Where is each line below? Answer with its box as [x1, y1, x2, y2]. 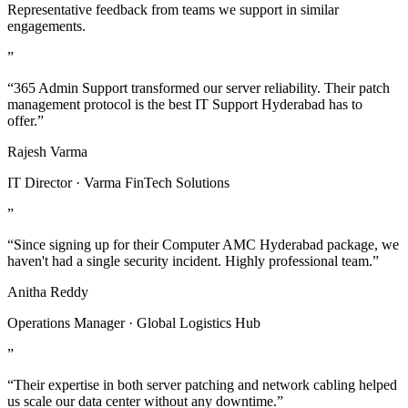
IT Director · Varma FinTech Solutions [7, 174, 229, 190]
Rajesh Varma [7, 143, 87, 159]
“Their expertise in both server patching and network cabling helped [7, 376, 397, 393]
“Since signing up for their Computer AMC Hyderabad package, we [7, 236, 399, 252]
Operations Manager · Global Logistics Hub [7, 314, 260, 331]
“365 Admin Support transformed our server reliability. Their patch [7, 79, 390, 96]
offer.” [7, 112, 44, 128]
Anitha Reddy [7, 283, 88, 300]
